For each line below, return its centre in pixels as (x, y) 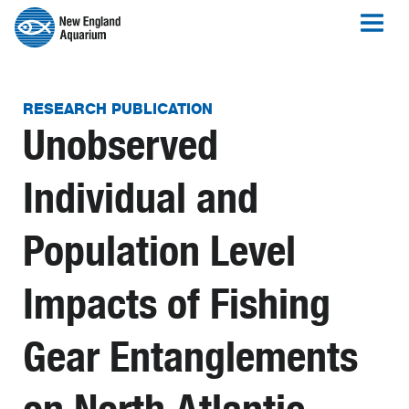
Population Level (159, 251)
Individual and (141, 198)
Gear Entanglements (190, 357)
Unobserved (121, 145)
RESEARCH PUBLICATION (118, 109)
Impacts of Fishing (177, 304)
